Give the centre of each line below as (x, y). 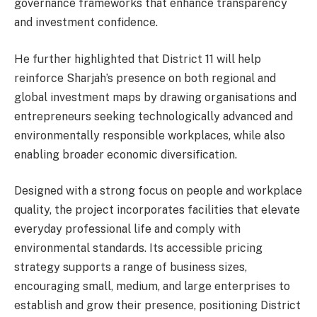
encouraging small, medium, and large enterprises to (152, 287)
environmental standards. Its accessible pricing (138, 248)
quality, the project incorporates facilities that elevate (157, 210)
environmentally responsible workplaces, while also (150, 135)
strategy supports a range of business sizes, (131, 267)
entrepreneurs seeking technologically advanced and (154, 116)
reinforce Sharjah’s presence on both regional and (145, 78)
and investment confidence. (86, 23)
